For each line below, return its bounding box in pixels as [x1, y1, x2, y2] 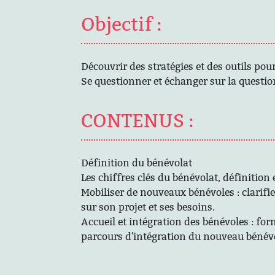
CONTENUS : [81, 110, 193, 132]
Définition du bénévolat [81, 157, 192, 169]
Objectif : [81, 14, 161, 36]
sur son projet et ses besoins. [81, 201, 215, 213]
